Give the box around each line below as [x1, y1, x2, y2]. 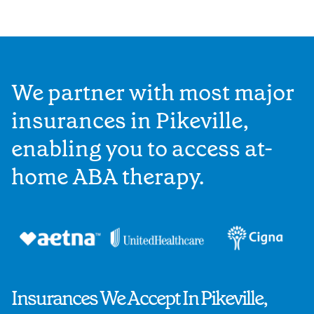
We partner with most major [11, 77, 294, 107]
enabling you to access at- [11, 133, 273, 163]
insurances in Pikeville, [11, 105, 250, 135]
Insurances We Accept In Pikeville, [11, 285, 267, 311]
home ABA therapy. [11, 161, 205, 191]
